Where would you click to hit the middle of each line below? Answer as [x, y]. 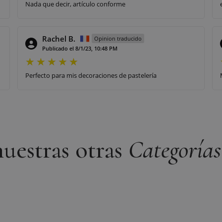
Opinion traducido [118, 38]
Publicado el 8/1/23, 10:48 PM [80, 48]
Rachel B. [59, 38]
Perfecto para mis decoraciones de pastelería [91, 75]
